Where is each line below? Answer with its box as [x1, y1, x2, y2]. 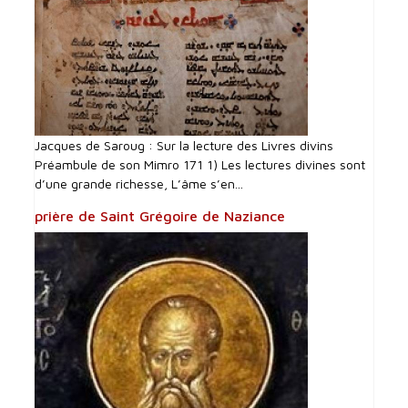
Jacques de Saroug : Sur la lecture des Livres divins [35, 138, 334, 154]
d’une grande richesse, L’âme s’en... [35, 176, 244, 192]
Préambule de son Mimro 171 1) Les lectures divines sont [35, 157, 366, 173]
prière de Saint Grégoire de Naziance [35, 208, 286, 225]
